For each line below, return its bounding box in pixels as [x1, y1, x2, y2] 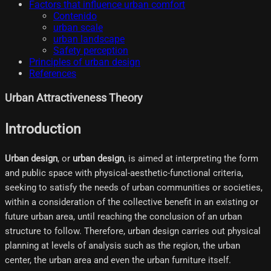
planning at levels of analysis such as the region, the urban [5, 240, 240, 251]
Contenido [53, 10, 97, 22]
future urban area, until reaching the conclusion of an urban [5, 211, 242, 222]
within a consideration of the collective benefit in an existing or [5, 196, 258, 207]
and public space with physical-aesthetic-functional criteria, [5, 167, 243, 178]
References [29, 67, 76, 79]
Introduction [5, 121, 81, 137]
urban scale [53, 21, 103, 33]
